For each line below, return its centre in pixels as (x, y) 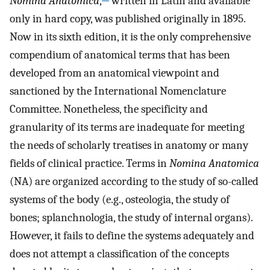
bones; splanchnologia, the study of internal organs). (131, 218)
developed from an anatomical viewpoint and (115, 73)
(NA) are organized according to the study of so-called (134, 182)
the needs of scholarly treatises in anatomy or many (129, 146)
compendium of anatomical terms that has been (120, 55)
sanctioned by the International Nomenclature (118, 91)
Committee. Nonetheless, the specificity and (109, 109)
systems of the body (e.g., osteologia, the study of (120, 200)
